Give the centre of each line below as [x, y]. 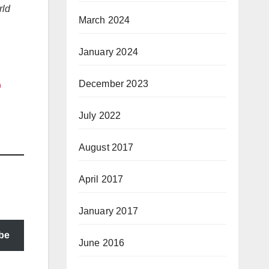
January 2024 [108, 52]
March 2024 [104, 20]
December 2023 [113, 83]
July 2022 [100, 115]
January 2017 [108, 211]
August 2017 [106, 147]
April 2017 [101, 179]
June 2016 [101, 243]
